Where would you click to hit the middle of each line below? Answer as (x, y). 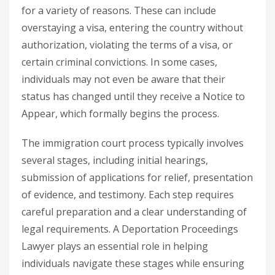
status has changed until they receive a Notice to (133, 96)
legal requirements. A (72, 229)
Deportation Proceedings (180, 229)
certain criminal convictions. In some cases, (119, 62)
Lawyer (38, 246)
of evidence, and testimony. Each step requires (128, 195)
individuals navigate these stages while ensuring (133, 263)
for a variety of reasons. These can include (119, 10)
